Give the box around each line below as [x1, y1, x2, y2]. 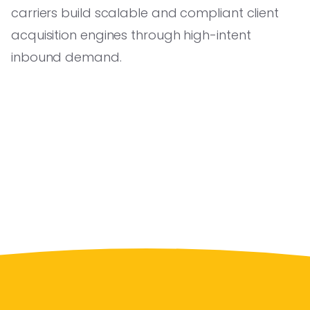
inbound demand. [11, 48, 122, 66]
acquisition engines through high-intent [11, 26, 251, 44]
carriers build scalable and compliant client [11, 3, 280, 21]
